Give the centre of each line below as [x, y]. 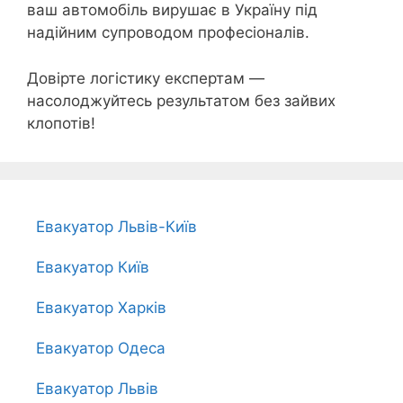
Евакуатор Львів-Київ [116, 226]
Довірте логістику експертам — [146, 78]
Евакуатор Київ [93, 267]
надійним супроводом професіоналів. [168, 33]
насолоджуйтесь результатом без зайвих [181, 100]
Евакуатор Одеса [101, 348]
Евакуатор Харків [101, 307]
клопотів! [61, 123]
